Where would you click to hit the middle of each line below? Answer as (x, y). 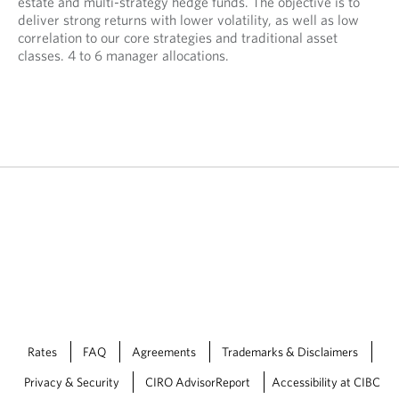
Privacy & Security (71, 382)
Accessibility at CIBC (326, 382)
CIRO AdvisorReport (197, 382)
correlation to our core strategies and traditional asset (178, 37)
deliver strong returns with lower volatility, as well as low (188, 19)
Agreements (163, 351)
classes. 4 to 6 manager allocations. (123, 55)
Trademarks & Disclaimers (289, 351)
